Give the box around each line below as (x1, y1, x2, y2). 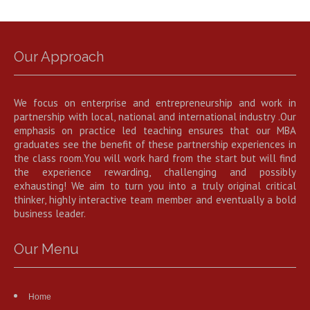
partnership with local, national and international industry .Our (14, 110, 296, 124)
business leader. (14, 207, 86, 221)
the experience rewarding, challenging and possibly (14, 165, 296, 179)
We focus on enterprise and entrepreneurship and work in (14, 96, 296, 110)
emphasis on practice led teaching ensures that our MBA (14, 124, 296, 138)
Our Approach (14, 48, 104, 66)
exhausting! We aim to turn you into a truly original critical (14, 179, 296, 193)
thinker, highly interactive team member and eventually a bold (14, 193, 296, 207)
